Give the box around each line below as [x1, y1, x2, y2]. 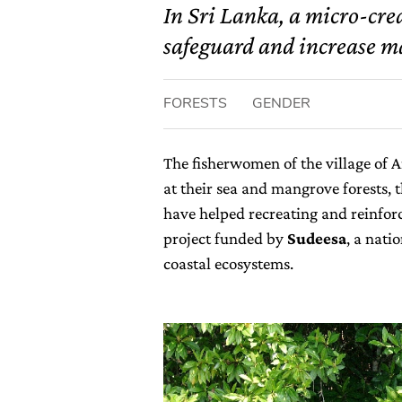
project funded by [163, 229, 287, 248]
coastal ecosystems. [163, 254, 293, 273]
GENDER [252, 93, 310, 113]
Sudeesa [287, 229, 346, 248]
